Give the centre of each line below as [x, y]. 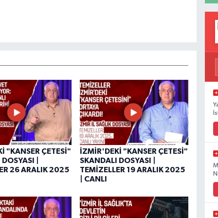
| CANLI [93, 179]
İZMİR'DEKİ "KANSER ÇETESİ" [134, 152]
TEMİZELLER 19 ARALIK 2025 [132, 170]
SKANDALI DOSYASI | [118, 161]
